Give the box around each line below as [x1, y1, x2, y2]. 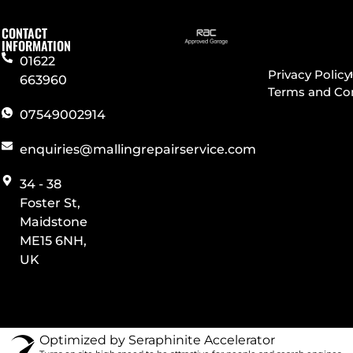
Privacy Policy [268, 66, 351, 82]
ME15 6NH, [19, 232, 87, 248]
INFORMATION [2, 35, 72, 55]
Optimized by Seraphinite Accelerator [39, 332, 275, 347]
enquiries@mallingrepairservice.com [19, 141, 256, 157]
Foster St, [19, 195, 80, 210]
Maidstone [19, 214, 87, 229]
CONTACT [2, 23, 48, 43]
